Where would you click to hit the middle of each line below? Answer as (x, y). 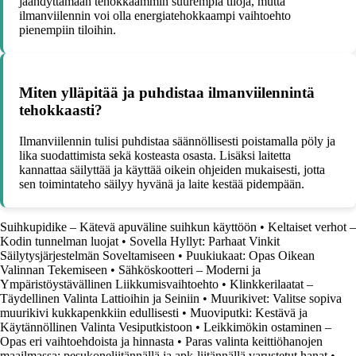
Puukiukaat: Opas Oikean (250, 255)
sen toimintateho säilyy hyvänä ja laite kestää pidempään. (162, 184)
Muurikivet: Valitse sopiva (276, 298)
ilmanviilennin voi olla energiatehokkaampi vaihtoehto (155, 16)
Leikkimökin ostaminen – (267, 327)
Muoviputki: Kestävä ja (249, 312)
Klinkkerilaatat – (271, 284)
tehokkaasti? (61, 110)
